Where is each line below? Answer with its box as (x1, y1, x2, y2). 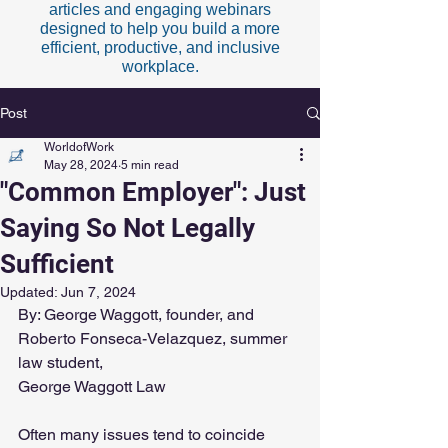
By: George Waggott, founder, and (18, 305, 258, 324)
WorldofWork (44, 140, 114, 154)
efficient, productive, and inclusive (40, 39, 280, 56)
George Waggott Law (18, 377, 166, 396)
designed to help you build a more (40, 20, 280, 37)
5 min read (121, 158, 179, 172)
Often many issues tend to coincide (18, 425, 269, 444)
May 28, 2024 (44, 158, 118, 172)
